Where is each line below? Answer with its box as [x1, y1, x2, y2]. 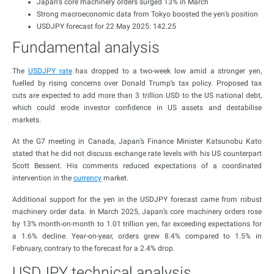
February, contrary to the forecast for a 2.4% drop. [12, 244, 175, 253]
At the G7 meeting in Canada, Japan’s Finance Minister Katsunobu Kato [12, 137, 262, 146]
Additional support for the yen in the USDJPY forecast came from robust [12, 195, 262, 204]
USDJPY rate [28, 67, 72, 75]
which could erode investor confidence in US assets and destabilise [12, 103, 262, 112]
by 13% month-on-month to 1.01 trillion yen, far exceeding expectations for [12, 220, 262, 228]
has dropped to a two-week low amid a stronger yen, [72, 67, 262, 75]
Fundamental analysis [12, 39, 160, 56]
